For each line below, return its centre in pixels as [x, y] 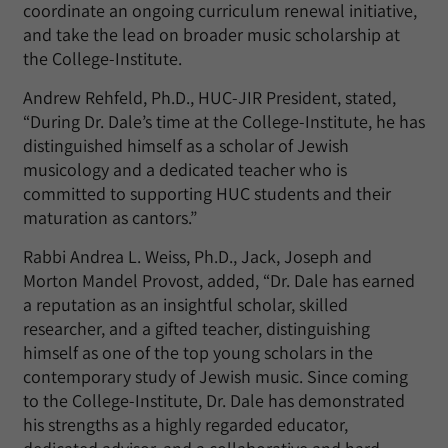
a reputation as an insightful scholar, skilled [185, 304]
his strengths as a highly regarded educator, [185, 424]
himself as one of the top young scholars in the [198, 352]
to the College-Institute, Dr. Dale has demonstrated [214, 400]
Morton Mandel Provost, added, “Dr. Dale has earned [219, 280]
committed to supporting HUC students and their [207, 193]
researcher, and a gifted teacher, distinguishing [196, 328]
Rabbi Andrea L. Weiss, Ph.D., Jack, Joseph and [197, 256]
